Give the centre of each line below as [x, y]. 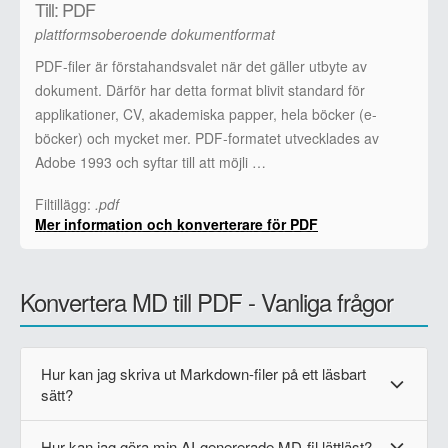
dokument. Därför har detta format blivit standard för [200, 89]
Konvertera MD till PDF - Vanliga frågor [206, 301]
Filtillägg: [65, 203]
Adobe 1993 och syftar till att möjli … [150, 161]
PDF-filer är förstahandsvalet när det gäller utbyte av [201, 65]
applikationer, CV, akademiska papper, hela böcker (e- [206, 113]
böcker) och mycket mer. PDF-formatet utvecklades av [207, 137]
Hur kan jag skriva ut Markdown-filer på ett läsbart [203, 373]
